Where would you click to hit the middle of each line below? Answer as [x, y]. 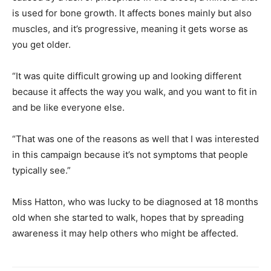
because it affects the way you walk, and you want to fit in [135, 92]
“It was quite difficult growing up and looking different [127, 76]
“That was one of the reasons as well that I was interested [135, 139]
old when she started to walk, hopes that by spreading [128, 218]
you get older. [41, 45]
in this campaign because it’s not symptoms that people [130, 155]
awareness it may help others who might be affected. [125, 233]
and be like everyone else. [68, 108]
